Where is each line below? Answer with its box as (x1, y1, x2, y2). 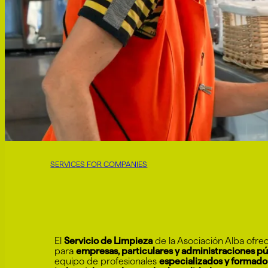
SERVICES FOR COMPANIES (50, 159, 148, 168)
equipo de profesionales (54, 255, 159, 266)
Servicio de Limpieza (64, 235, 153, 246)
